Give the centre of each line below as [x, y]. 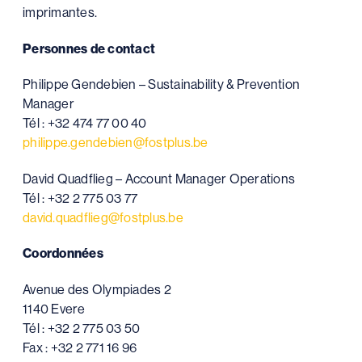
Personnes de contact [89, 48]
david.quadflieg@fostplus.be [103, 217]
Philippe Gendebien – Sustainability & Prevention [161, 84]
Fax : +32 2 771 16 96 [80, 347]
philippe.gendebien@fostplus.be [116, 143]
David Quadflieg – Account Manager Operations [159, 179]
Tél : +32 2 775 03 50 [82, 328]
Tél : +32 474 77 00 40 [85, 123]
